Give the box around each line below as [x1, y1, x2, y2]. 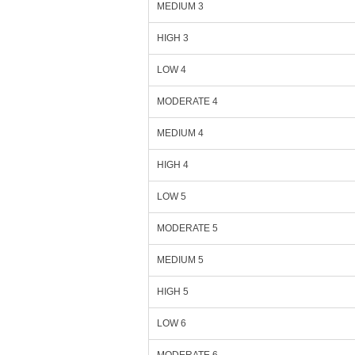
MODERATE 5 [157, 223, 218, 234]
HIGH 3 [157, 32, 189, 44]
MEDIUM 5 [157, 254, 204, 265]
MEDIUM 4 [157, 128, 204, 139]
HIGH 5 [157, 286, 189, 297]
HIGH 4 [157, 159, 189, 170]
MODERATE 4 [157, 96, 218, 107]
